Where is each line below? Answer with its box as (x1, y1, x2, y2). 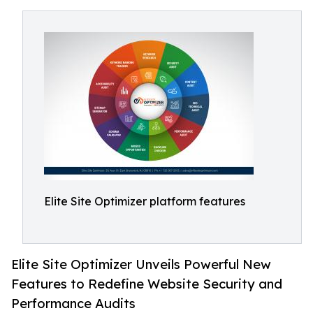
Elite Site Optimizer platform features (44, 194, 245, 208)
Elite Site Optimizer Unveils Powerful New (11, 256, 271, 272)
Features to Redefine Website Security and (11, 276, 282, 292)
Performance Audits (11, 296, 136, 312)
